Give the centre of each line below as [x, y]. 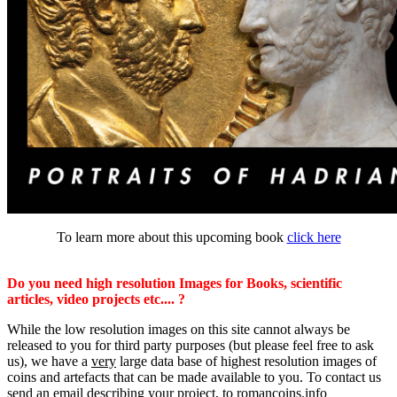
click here [314, 237]
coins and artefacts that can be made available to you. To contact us [194, 377]
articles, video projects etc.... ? [96, 299]
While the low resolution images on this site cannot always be [179, 329]
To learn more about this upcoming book [171, 237]
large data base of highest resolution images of [246, 361]
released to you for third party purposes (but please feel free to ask [191, 345]
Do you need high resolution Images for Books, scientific [175, 283]
